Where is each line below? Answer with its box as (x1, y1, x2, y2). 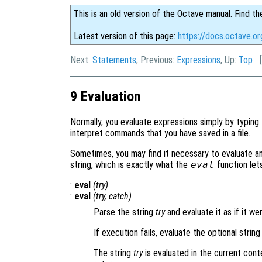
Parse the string (94, 206, 156, 218)
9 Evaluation (70, 88, 141, 105)
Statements (92, 54, 136, 65)
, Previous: (136, 54, 177, 65)
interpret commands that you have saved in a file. (70, 127, 250, 139)
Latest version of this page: (74, 30, 178, 42)
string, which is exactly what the (70, 158, 190, 170)
